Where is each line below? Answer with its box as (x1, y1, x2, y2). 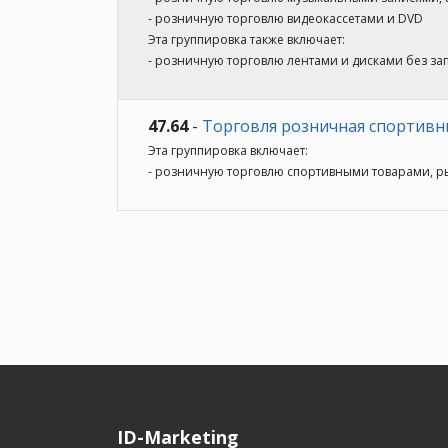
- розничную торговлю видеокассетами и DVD (148, 10, 423, 27)
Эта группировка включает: (148, 142, 308, 159)
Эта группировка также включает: (148, 31, 345, 48)
